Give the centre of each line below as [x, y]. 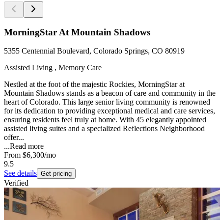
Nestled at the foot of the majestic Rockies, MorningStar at [94, 84]
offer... [14, 137]
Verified [16, 183]
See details [20, 173]
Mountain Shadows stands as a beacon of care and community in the [110, 93]
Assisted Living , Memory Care [53, 68]
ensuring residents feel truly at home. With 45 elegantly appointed [105, 120]
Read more [27, 146]
